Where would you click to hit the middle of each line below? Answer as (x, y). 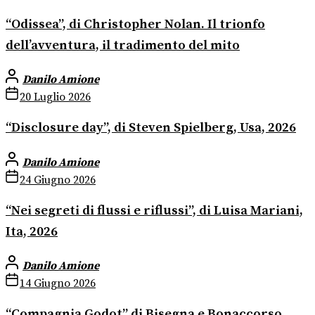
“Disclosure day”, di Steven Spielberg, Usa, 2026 (151, 128)
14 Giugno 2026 (58, 284)
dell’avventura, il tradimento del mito (123, 45)
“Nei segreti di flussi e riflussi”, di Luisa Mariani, (154, 210)
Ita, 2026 (32, 231)
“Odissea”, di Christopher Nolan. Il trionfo (135, 24)
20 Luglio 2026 (55, 97)
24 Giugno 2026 (58, 180)
